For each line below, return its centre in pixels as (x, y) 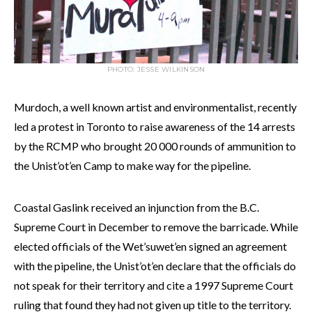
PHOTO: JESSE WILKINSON (156, 70)
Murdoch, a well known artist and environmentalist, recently (155, 107)
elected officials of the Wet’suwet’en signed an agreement (150, 247)
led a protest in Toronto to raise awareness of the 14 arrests (155, 127)
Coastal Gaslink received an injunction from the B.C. (136, 208)
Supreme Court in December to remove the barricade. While (156, 227)
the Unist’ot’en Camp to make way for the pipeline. (132, 166)
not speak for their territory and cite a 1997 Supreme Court (154, 286)
